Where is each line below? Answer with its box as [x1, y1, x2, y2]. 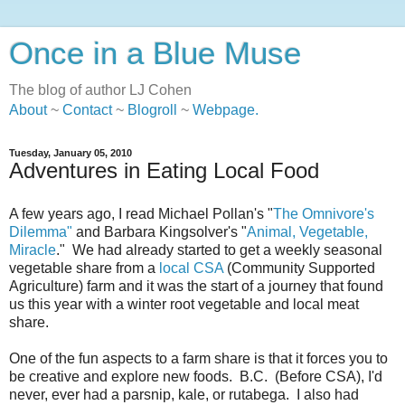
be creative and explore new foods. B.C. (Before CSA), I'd [9, 368, 382, 384]
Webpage [193, 102, 255, 118]
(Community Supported [223, 259, 375, 276]
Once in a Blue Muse [9, 36, 301, 71]
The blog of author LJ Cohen [9, 82, 192, 98]
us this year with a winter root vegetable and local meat [9, 296, 359, 312]
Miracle [9, 241, 56, 258]
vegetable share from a [9, 259, 159, 276]
